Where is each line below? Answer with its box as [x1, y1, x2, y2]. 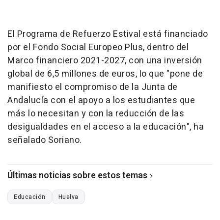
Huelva [58, 192, 79, 201]
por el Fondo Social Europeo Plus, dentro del [7, 40, 189, 54]
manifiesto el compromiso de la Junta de [7, 80, 178, 94]
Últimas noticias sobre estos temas [7, 168, 147, 182]
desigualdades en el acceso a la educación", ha [7, 120, 204, 134]
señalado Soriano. [7, 133, 82, 147]
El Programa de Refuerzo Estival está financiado [7, 27, 208, 41]
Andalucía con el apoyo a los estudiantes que [7, 93, 195, 107]
